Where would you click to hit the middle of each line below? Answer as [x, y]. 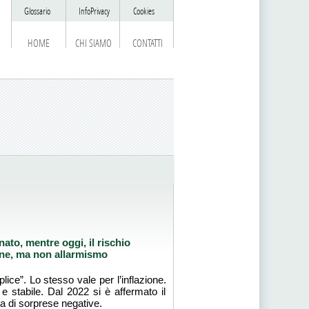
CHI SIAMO [93, 43]
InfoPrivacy [94, 11]
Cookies [143, 11]
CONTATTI [147, 43]
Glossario [37, 11]
